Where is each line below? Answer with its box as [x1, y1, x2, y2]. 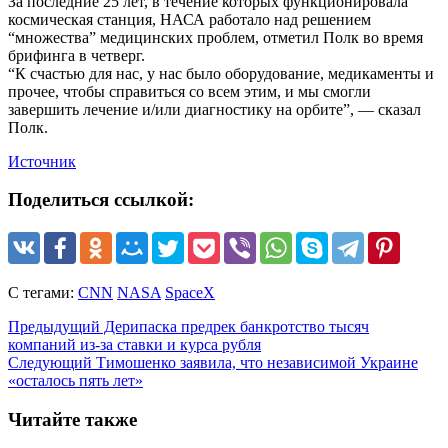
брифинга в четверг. [8, 46, 145, 64]
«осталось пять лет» [8, 372, 143, 390]
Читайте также [8, 408, 137, 430]
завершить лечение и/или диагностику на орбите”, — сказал [8, 100, 421, 118]
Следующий [8, 354, 92, 372]
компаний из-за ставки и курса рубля [8, 336, 261, 354]
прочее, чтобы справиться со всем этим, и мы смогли [8, 82, 371, 100]
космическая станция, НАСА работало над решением [8, 10, 371, 28]
